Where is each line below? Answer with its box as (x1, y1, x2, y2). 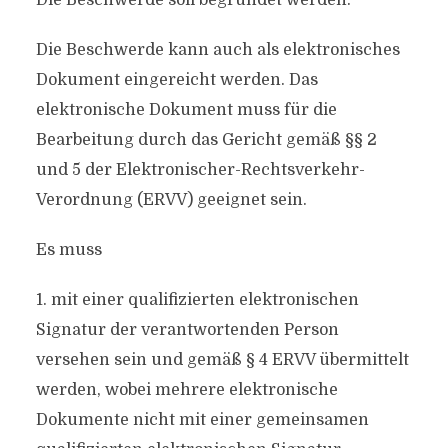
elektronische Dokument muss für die (35, 101, 337, 119)
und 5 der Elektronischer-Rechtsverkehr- (35, 161, 365, 179)
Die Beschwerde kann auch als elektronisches (35, 41, 400, 59)
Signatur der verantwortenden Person (35, 321, 339, 339)
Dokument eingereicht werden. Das (35, 71, 318, 89)
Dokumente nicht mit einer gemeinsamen (35, 411, 369, 429)
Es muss (35, 241, 102, 259)
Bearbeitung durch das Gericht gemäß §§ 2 (35, 131, 377, 149)
